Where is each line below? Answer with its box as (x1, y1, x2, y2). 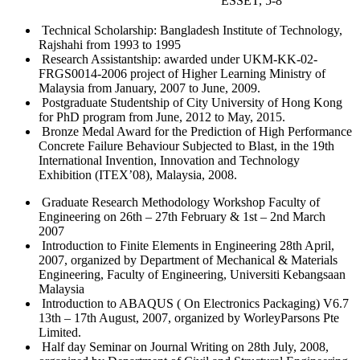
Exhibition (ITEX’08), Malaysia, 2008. (39, 167, 237, 182)
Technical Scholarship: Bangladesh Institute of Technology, (39, 22, 342, 37)
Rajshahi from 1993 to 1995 (39, 37, 181, 51)
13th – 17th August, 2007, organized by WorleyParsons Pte (39, 310, 339, 325)
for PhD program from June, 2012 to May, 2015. (39, 109, 285, 124)
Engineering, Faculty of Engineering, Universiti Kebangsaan (39, 267, 346, 281)
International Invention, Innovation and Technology (39, 153, 300, 167)
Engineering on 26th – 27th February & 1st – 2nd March (39, 209, 325, 223)
